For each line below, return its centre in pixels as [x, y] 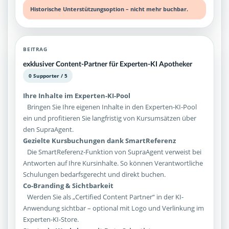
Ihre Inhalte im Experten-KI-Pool [77, 96]
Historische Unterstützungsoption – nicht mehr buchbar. [109, 9]
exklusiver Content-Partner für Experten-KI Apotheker [108, 64]
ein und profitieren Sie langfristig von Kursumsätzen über [110, 118]
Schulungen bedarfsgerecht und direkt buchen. [95, 175]
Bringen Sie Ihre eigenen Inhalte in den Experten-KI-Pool [110, 107]
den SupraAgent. [49, 130]
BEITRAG [35, 49]
